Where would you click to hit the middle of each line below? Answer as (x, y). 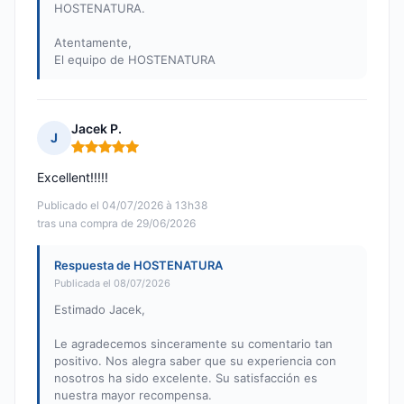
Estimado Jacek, (100, 310)
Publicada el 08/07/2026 (112, 284)
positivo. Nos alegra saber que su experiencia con (195, 361)
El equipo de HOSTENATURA (135, 60)
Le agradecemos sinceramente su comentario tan (193, 344)
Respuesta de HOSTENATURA (138, 266)
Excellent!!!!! (73, 178)
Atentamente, (93, 43)
